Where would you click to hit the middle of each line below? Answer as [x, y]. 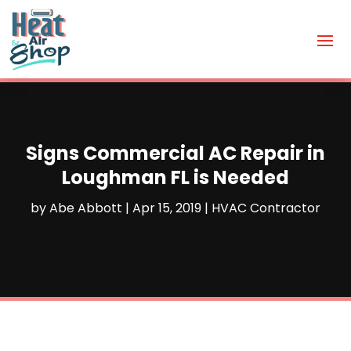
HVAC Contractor [266, 208]
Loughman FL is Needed [175, 177]
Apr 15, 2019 [167, 208]
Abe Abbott [86, 208]
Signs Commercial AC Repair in [175, 153]
